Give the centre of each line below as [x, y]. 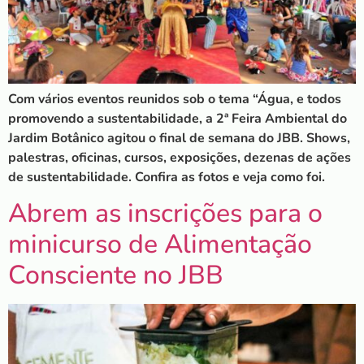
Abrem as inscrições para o [165, 214]
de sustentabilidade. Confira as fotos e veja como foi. [167, 177]
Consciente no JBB [116, 275]
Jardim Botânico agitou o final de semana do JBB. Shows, [179, 138]
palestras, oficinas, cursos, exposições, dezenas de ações [180, 157]
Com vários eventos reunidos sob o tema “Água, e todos [175, 99]
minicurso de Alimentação [160, 245]
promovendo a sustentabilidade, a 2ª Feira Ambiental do [178, 118]
